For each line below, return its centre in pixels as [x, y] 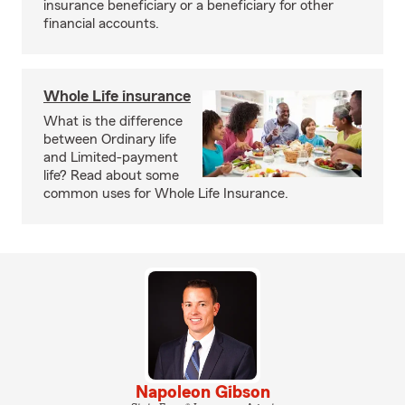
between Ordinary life [110, 139]
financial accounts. [101, 24]
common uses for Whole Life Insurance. [166, 193]
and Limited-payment [111, 157]
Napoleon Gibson [202, 392]
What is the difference [113, 121]
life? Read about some [111, 175]
